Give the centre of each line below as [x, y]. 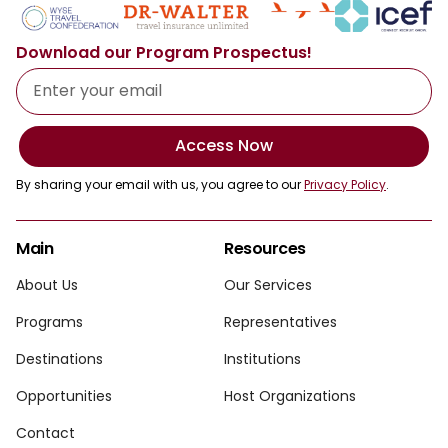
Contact [45, 432]
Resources [265, 248]
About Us [47, 284]
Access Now [224, 146]
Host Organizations [290, 395]
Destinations [59, 358]
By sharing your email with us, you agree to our [160, 184]
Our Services [268, 284]
